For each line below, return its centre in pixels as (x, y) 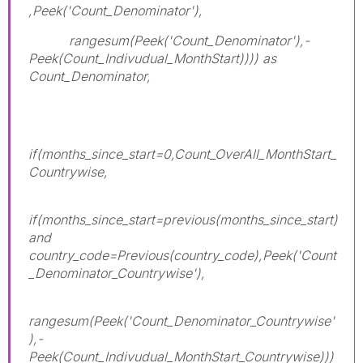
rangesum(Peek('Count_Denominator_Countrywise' (181, 320)
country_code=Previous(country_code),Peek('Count (182, 255)
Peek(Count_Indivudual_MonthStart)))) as (152, 58)
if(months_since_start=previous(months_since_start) (183, 219)
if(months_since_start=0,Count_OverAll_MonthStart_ (182, 154)
